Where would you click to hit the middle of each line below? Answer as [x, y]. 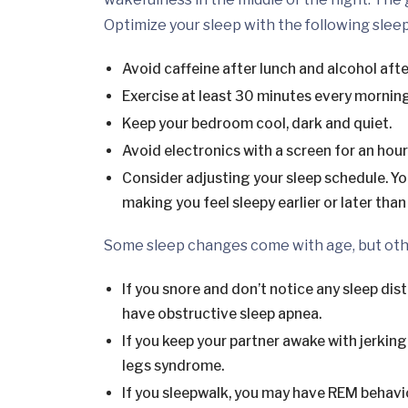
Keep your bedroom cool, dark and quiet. [257, 124]
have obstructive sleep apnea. [222, 314]
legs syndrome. [173, 366]
